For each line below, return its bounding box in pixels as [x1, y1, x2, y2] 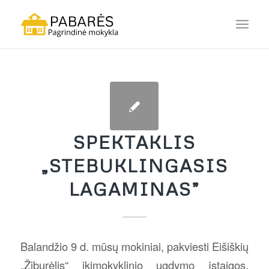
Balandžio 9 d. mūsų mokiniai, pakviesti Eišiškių [20, 238, 249, 254]
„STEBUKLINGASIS [40, 154, 228, 177]
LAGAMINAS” [68, 178, 200, 200]
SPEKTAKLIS [73, 131, 196, 153]
